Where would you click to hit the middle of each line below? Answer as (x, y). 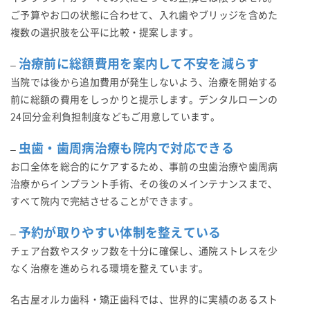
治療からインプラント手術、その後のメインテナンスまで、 (144, 184)
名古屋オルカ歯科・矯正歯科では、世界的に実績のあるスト (144, 299)
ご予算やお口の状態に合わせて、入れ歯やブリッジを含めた (144, 15)
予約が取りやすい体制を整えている (120, 232)
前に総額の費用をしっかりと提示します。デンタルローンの (144, 99)
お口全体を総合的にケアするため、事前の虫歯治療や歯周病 (144, 166)
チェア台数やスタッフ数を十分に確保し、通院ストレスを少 (144, 251)
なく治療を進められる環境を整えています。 (110, 268)
